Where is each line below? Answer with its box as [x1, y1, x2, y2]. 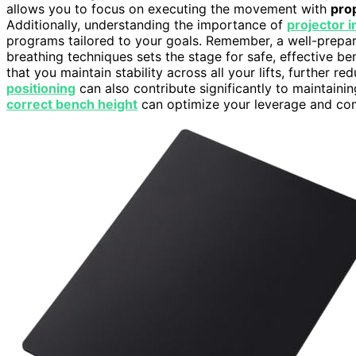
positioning [6, 80, 75, 97]
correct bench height [6, 96, 137, 113]
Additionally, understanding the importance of [6, 17, 287, 33]
